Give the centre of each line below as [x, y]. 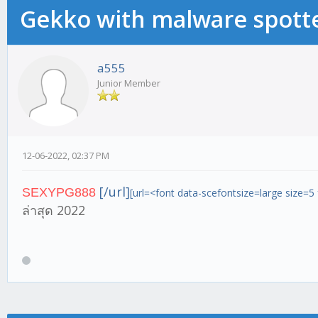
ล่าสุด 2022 [54, 210]
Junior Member [129, 83]
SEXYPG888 [61, 192]
